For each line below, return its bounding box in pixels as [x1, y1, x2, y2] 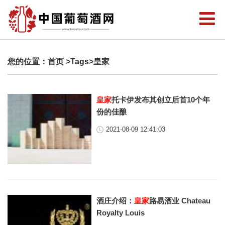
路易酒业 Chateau [149, 196, 211, 205]
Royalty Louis [96, 208, 145, 217]
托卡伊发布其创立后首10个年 [111, 95, 210, 104]
